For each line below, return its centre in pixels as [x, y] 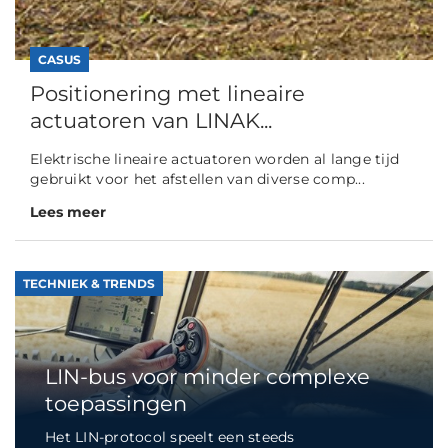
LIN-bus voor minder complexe [207, 377]
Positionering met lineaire [167, 93]
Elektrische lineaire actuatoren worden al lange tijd [214, 158]
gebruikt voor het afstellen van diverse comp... [197, 178]
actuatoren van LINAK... [151, 120]
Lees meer [68, 211]
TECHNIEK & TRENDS [89, 283]
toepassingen [116, 404]
